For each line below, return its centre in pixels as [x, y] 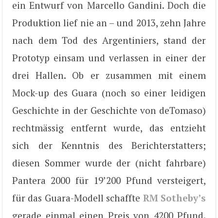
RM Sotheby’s [174, 198]
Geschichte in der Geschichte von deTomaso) [109, 110]
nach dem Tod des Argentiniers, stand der [109, 40]
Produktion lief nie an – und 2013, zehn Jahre [109, 22]
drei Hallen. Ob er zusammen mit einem [109, 75]
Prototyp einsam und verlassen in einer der [109, 57]
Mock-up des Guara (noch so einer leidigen [109, 92]
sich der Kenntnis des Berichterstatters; [109, 145]
